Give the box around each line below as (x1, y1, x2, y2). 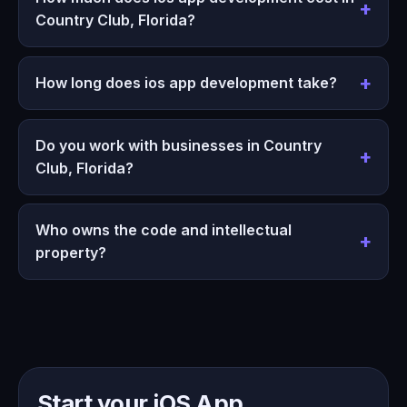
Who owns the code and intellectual (35, 221, 292, 240)
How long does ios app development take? (35, 74, 337, 93)
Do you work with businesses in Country (35, 135, 322, 154)
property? (35, 243, 106, 263)
